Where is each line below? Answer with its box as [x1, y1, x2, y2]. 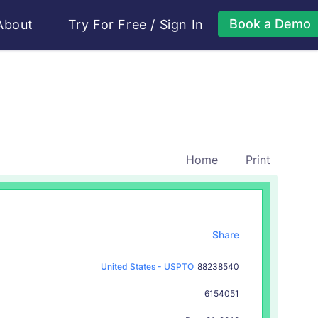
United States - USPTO [99, 261, 194, 272]
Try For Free [67, 17, 147, 32]
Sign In [159, 17, 204, 32]
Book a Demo [229, 16, 311, 31]
